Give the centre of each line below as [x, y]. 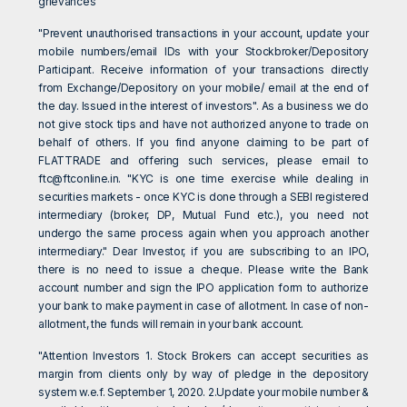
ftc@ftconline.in [79, 179]
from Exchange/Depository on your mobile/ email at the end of [203, 88]
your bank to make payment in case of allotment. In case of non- [203, 306]
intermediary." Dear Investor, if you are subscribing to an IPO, [203, 252]
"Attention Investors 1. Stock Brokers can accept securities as [203, 356]
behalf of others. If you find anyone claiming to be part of [203, 143]
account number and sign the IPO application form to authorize [203, 288]
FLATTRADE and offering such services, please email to [203, 161]
